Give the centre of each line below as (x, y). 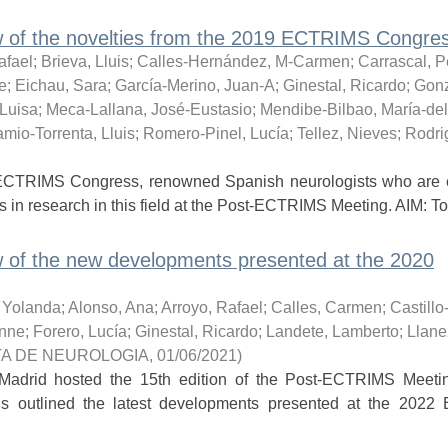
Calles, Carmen (326, 307)
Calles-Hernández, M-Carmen (243, 61)
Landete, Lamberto (332, 331)
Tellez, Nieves (346, 133)
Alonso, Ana (110, 307)
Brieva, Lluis (84, 61)
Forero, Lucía (79, 331)
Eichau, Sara (60, 85)
